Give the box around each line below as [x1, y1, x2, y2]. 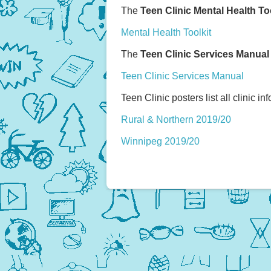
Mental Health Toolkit [121, 27, 211, 38]
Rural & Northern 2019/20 [121, 114, 231, 125]
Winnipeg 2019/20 [121, 136, 200, 147]
